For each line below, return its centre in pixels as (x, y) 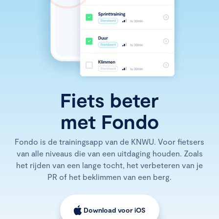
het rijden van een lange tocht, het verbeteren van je (109, 165)
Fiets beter (109, 100)
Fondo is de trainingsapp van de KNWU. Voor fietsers (109, 142)
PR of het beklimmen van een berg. (109, 177)
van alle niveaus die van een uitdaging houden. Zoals (109, 153)
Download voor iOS (114, 210)
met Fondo (109, 121)
